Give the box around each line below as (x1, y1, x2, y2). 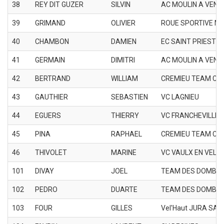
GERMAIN (35, 55, 65, 64)
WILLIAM (111, 74, 138, 82)
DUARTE (111, 185, 137, 193)
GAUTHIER (35, 92, 68, 101)
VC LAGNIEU (161, 92, 199, 101)
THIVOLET (35, 148, 67, 156)
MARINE (111, 148, 136, 156)
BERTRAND (35, 74, 70, 82)
